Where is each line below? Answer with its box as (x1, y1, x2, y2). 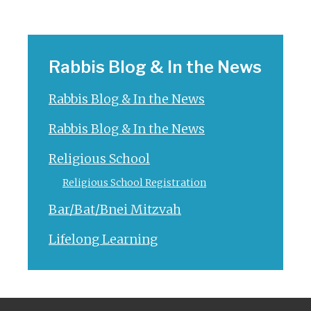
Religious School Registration (62, 176, 206, 189)
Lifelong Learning (49, 231, 158, 247)
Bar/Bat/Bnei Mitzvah (49, 201, 181, 217)
